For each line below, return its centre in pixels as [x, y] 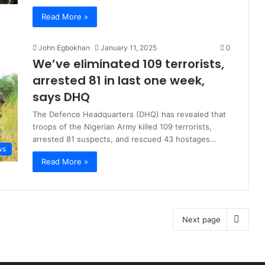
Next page [201, 219]
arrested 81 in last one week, [119, 80]
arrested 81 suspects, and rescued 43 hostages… [125, 139]
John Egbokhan [64, 48]
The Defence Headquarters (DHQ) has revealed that [129, 114]
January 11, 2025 [129, 48]
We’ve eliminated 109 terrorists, [128, 64]
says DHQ [61, 97]
